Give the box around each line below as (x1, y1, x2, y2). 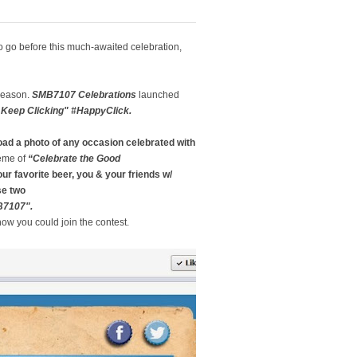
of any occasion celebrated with (52, 137, 195, 148)
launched (136, 89, 179, 100)
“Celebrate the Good (28, 153, 120, 164)
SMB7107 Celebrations (32, 89, 136, 100)
